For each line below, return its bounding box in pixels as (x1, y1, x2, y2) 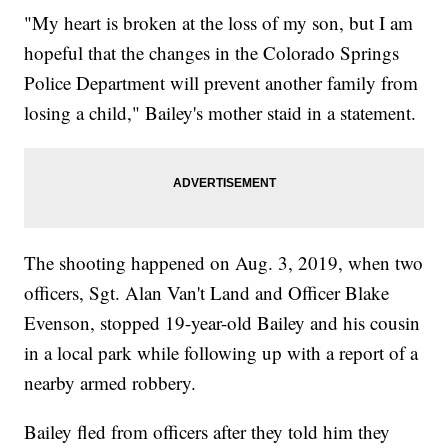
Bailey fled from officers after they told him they (24, 419, 391, 445)
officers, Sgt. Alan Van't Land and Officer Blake (24, 280, 390, 306)
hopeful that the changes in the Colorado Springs (24, 40, 400, 66)
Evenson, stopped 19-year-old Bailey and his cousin (24, 310, 421, 336)
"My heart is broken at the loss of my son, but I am (24, 10, 414, 36)
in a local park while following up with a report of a (24, 340, 419, 366)
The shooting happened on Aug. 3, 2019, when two (24, 250, 424, 276)
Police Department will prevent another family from (24, 70, 419, 96)
